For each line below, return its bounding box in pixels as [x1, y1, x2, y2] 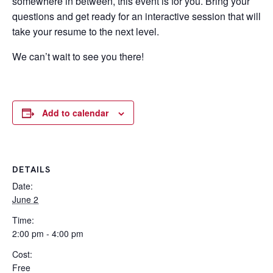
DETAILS [12, 164, 51, 175]
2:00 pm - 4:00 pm [12, 227, 83, 239]
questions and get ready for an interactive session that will [12, 9, 261, 23]
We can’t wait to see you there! [12, 49, 144, 63]
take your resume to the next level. [12, 24, 159, 38]
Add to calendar [42, 107, 108, 119]
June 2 [12, 193, 38, 205]
